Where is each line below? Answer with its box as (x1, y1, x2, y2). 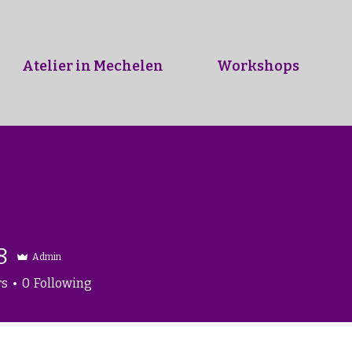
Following (34, 276, 92, 291)
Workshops (216, 57, 299, 75)
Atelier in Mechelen (22, 57, 163, 75)
